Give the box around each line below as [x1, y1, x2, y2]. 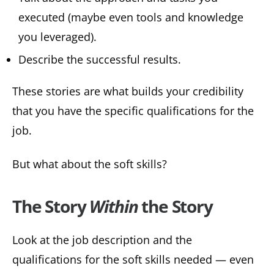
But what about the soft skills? [12, 156, 167, 171]
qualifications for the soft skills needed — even [12, 251, 254, 267]
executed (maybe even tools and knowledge [18, 10, 243, 25]
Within [89, 194, 138, 218]
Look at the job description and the [12, 232, 192, 247]
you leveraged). [18, 29, 97, 45]
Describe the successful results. [18, 52, 181, 67]
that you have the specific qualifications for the [12, 103, 254, 119]
